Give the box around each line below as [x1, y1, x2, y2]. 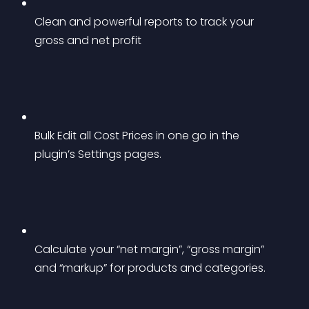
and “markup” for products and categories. [34, 260, 266, 276]
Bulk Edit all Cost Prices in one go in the [34, 128, 242, 143]
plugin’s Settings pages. [34, 146, 161, 162]
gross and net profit [34, 32, 141, 48]
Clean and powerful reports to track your [34, 14, 257, 30]
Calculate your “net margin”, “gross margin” [34, 241, 267, 257]
